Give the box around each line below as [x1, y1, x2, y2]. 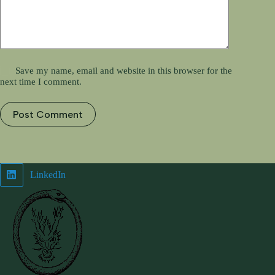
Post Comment [13, 108, 83, 120]
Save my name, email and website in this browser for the [15, 66, 233, 76]
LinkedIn [29, 169, 66, 180]
